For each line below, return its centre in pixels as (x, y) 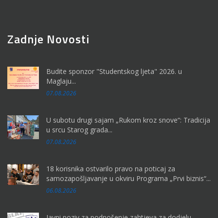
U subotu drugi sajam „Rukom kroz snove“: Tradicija (128, 120)
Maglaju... (61, 81)
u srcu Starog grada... (79, 129)
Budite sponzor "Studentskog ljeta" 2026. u (114, 71)
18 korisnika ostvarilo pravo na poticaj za (111, 168)
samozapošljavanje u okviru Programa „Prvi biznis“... (128, 178)
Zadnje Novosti (48, 39)
